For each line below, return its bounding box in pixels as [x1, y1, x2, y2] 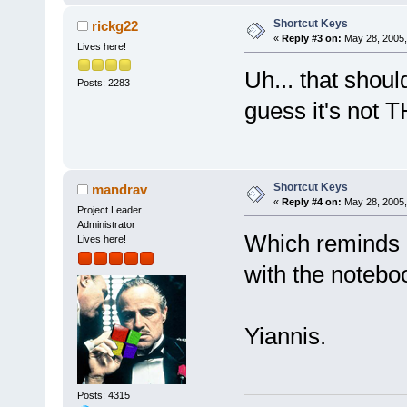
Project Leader [76, 203, 142, 215]
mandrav [92, 181, 148, 197]
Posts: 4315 [76, 389, 130, 401]
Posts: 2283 [76, 77, 130, 89]
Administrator [76, 218, 135, 230]
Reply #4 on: [281, 195, 342, 207]
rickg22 [92, 17, 139, 34]
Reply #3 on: [281, 32, 342, 44]
